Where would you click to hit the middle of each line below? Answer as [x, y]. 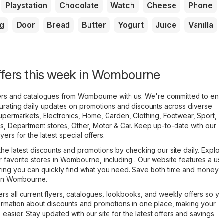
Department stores [38, 125]
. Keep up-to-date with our [174, 125]
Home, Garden [106, 115]
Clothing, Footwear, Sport [174, 115]
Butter [94, 25]
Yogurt [131, 25]
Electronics [61, 115]
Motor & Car [112, 125]
